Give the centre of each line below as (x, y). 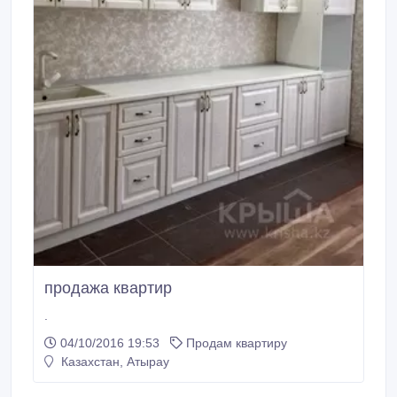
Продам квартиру (237, 343)
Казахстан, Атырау (113, 362)
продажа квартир (108, 288)
